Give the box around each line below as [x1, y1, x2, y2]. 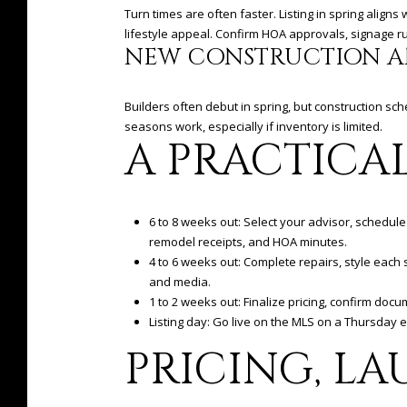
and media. [148, 273, 211, 290]
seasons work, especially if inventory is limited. [124, 118, 382, 135]
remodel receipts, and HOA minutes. [148, 233, 347, 250]
